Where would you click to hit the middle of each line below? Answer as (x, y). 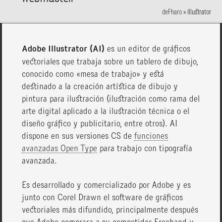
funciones (151, 136)
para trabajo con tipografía (145, 149)
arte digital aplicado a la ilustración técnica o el (106, 111)
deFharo (172, 12)
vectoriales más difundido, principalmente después (110, 210)
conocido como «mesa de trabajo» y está (93, 74)
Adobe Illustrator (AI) (63, 50)
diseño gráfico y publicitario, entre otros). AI (100, 124)
